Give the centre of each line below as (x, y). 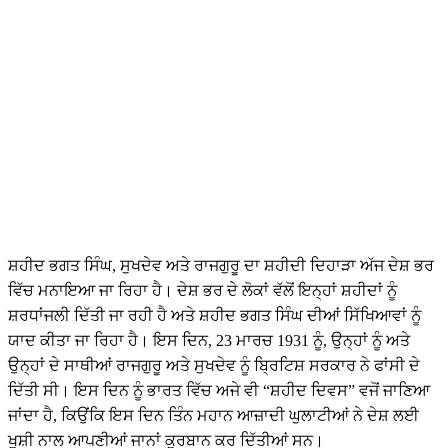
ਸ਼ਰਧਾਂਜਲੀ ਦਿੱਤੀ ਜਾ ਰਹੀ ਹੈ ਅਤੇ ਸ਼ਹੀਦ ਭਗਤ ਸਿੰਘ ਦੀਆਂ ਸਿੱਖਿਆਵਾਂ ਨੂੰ (214, 316)
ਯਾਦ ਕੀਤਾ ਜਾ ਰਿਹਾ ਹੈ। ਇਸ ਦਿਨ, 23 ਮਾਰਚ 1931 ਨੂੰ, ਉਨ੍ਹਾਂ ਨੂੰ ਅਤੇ (209, 341)
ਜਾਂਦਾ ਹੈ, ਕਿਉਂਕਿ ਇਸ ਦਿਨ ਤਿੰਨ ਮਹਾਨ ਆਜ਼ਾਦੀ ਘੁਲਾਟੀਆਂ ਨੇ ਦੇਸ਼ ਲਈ (213, 416)
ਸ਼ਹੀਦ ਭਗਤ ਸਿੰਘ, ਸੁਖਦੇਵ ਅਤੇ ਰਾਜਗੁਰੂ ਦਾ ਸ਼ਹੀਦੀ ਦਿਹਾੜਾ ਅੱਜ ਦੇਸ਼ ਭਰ (221, 266)
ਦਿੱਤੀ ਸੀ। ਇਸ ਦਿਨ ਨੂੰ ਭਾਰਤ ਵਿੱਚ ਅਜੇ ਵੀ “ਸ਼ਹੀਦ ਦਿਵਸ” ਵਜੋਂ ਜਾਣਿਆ (219, 391)
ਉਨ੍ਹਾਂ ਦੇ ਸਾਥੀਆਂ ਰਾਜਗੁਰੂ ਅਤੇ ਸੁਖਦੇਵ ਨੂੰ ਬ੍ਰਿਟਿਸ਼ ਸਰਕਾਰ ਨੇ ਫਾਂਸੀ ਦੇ (214, 366)
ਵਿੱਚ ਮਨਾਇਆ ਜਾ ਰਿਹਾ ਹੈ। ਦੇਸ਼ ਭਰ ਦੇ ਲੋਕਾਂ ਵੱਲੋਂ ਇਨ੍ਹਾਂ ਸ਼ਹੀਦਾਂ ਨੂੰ (202, 291)
